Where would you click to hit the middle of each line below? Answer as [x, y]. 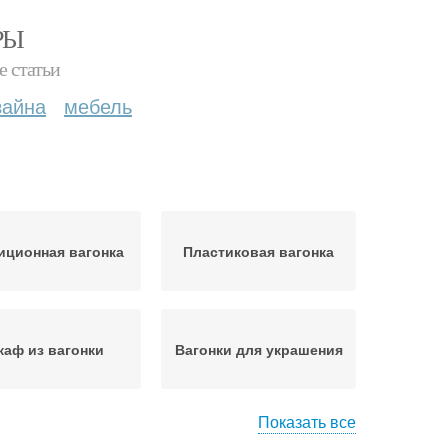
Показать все [307, 421]
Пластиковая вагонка [258, 251]
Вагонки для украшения [258, 349]
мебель [98, 105]
